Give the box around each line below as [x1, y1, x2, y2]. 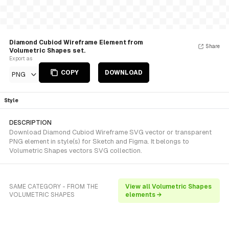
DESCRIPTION [9, 119, 52, 126]
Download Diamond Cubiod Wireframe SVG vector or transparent [9, 128, 212, 136]
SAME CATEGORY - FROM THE [9, 183, 98, 190]
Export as [9, 56, 32, 61]
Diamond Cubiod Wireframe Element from [9, 39, 143, 46]
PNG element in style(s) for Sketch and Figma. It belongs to [9, 138, 189, 145]
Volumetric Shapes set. [9, 47, 85, 54]
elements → [125, 191, 163, 198]
